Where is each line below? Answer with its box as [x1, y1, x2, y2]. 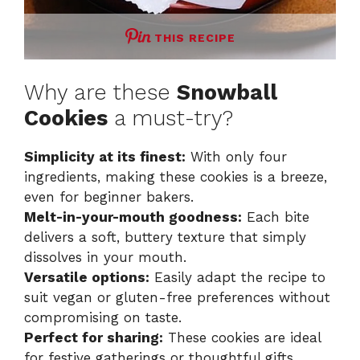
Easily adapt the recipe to [149, 269, 325, 286]
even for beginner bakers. [24, 189, 194, 206]
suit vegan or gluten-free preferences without [24, 289, 330, 306]
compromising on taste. [24, 309, 182, 326]
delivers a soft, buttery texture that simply [24, 229, 306, 246]
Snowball [177, 80, 277, 106]
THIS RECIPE [153, 31, 235, 44]
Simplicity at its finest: [24, 149, 186, 166]
